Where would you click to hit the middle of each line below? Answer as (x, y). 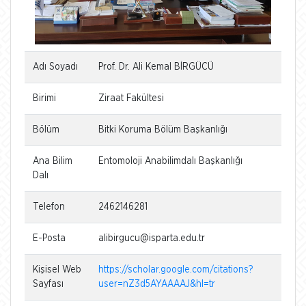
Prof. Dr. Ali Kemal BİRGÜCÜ (156, 67)
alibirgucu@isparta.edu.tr (152, 238)
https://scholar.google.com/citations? (176, 269)
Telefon (49, 207)
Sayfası (48, 284)
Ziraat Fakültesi (131, 98)
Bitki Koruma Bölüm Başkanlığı (163, 129)
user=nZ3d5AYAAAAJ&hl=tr (157, 284)
